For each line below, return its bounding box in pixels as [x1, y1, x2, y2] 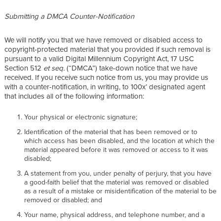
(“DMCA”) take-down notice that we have [67, 62, 197, 73]
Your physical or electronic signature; [24, 111, 137, 122]
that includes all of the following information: [4, 90, 144, 101]
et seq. [43, 62, 67, 73]
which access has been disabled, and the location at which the [24, 135, 215, 146]
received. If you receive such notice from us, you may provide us [4, 72, 208, 82]
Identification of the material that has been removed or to [24, 126, 197, 137]
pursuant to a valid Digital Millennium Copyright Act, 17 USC [4, 53, 194, 64]
